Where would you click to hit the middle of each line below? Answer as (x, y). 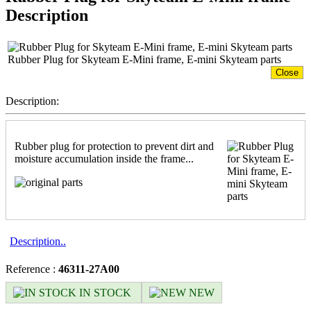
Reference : (32, 269)
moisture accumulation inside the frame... (104, 158)
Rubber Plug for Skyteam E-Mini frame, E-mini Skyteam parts (144, 59)
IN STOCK (107, 292)
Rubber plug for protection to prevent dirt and (114, 146)
